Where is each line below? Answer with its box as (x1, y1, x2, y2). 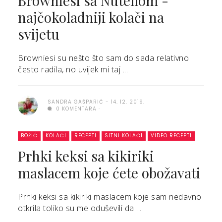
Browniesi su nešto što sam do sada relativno (18, 53, 189, 63)
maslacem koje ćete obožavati (18, 164, 200, 182)
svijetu (18, 25, 59, 43)
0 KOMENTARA (54, 105, 97, 112)
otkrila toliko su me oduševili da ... (18, 203, 142, 214)
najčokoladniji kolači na (18, 8, 164, 26)
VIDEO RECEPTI (151, 132, 192, 139)
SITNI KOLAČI (105, 132, 143, 139)
